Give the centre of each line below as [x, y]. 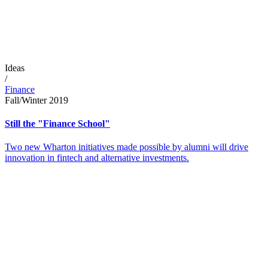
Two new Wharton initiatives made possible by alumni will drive [127, 147]
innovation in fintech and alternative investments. [97, 158]
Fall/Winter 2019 [36, 100]
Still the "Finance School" [57, 123]
